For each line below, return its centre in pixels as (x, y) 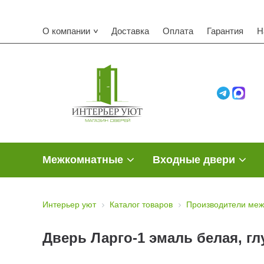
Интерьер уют (69, 205)
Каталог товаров (141, 205)
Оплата (178, 31)
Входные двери (194, 160)
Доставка (130, 31)
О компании (66, 31)
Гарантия (225, 31)
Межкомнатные (83, 160)
